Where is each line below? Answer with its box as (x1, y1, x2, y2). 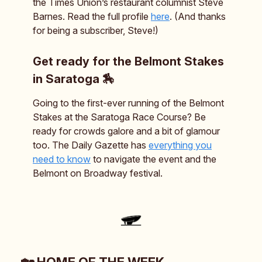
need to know (33, 153, 91, 166)
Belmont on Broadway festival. (33, 167, 163, 180)
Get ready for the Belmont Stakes (33, 54, 224, 69)
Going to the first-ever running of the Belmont (33, 97, 224, 109)
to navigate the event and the (91, 153, 216, 166)
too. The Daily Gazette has (33, 139, 149, 151)
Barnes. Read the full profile (33, 11, 151, 23)
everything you (149, 139, 212, 151)
